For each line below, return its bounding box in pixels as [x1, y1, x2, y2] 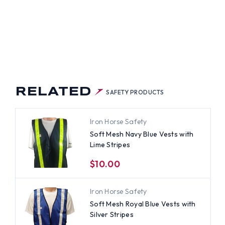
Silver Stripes [89, 209, 134, 219]
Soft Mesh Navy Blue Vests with [89, 129, 194, 139]
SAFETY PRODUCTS [106, 88, 164, 96]
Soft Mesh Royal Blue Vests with [89, 199, 196, 208]
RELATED [15, 86, 91, 98]
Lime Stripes [89, 140, 131, 149]
